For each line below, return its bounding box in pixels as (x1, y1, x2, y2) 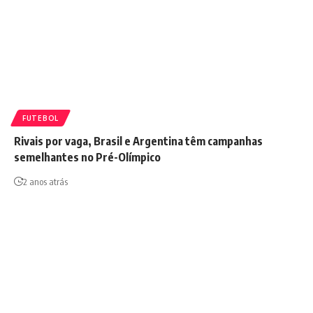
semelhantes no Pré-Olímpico (14, 150, 161, 165)
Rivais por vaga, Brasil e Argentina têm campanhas (14, 134, 263, 149)
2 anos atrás (23, 176, 68, 188)
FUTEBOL (22, 114, 59, 123)
